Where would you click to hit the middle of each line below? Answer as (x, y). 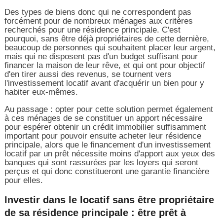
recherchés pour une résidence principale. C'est (92, 30)
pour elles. (23, 180)
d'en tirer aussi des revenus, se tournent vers (88, 74)
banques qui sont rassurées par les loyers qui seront (101, 162)
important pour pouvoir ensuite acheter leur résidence (103, 136)
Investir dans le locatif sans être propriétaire (109, 200)
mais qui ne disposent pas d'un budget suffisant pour (101, 56)
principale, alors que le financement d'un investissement (107, 145)
